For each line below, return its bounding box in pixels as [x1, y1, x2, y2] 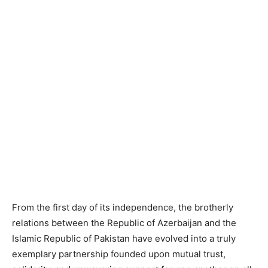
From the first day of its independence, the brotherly [12, 202, 233, 213]
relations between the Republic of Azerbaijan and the [12, 217, 236, 229]
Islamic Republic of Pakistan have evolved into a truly [12, 233, 236, 244]
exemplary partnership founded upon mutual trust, [12, 248, 226, 260]
